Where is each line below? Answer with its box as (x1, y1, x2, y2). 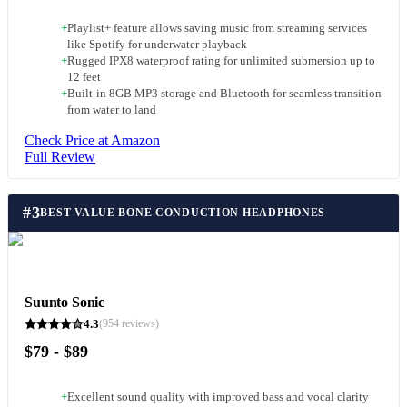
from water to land (67, 104, 156, 117)
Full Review (25, 149, 95, 165)
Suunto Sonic (25, 293, 105, 310)
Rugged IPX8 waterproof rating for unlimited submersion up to (67, 55, 375, 68)
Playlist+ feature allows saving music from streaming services (67, 22, 367, 35)
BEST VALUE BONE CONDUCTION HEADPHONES (40, 206, 326, 220)
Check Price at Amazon (25, 133, 160, 149)
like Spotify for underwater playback (67, 38, 247, 52)
